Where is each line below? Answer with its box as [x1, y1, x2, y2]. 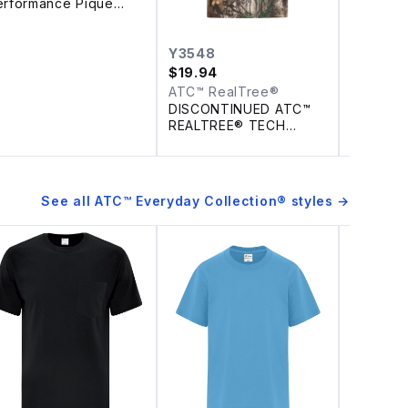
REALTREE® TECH [168, 117, 286, 133]
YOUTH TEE [168, 133, 248, 149]
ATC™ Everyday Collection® [94, 192, 287, 209]
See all [41, 192, 95, 209]
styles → [286, 192, 350, 209]
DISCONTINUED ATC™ [168, 100, 311, 117]
